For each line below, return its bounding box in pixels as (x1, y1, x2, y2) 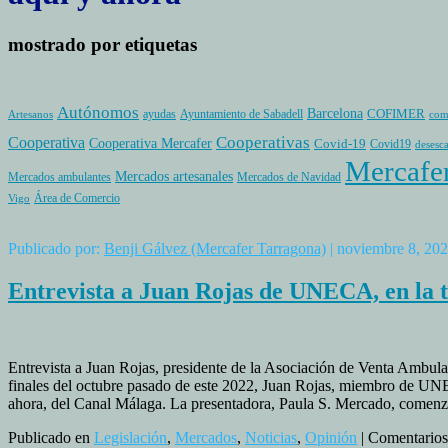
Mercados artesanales (115, 168, 233, 185)
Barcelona (307, 105, 363, 122)
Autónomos (57, 103, 139, 123)
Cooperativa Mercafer (89, 135, 212, 152)
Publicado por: (8, 240, 104, 258)
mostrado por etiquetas (8, 33, 197, 55)
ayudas (143, 107, 176, 122)
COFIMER (367, 106, 425, 122)
